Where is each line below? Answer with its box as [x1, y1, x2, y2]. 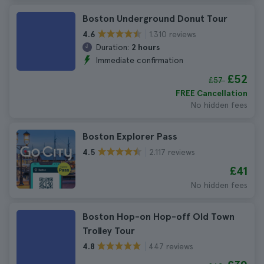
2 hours [131, 42, 160, 52]
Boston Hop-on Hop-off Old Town [82, 211, 235, 222]
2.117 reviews [149, 147, 195, 157]
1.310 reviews [149, 29, 196, 39]
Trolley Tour [82, 225, 135, 236]
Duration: [95, 42, 129, 52]
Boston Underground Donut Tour [82, 13, 227, 24]
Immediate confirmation [95, 55, 183, 65]
